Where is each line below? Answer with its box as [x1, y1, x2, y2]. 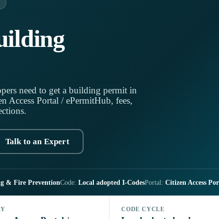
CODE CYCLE [121, 206, 165, 213]
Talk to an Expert [5, 136, 69, 146]
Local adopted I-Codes [78, 179, 145, 187]
